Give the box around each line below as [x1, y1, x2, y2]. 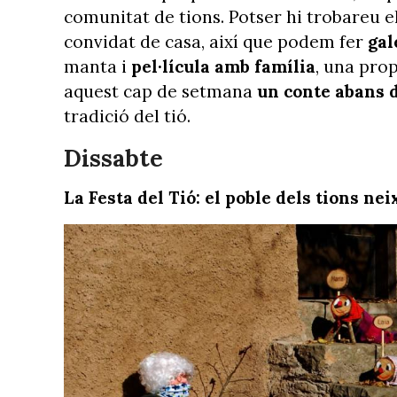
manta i [64, 56, 131, 77]
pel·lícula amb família [131, 56, 315, 77]
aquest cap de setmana [64, 81, 257, 102]
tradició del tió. [64, 105, 191, 127]
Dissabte [64, 143, 163, 173]
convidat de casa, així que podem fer [64, 31, 368, 52]
